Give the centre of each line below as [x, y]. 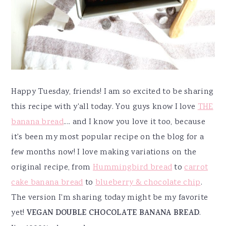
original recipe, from [52, 168]
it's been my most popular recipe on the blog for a [108, 138]
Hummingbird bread [133, 168]
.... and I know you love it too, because [135, 123]
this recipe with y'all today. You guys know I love [104, 107]
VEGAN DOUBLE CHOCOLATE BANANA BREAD [113, 214]
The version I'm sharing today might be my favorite [110, 198]
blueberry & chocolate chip [148, 183]
